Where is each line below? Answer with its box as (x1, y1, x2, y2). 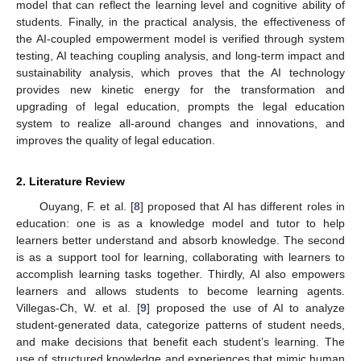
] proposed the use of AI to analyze (146, 301, 346, 314)
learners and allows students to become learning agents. (16, 284, 345, 297)
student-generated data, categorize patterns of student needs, (16, 317, 345, 331)
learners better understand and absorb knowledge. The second (16, 233, 345, 247)
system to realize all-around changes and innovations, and (16, 116, 345, 130)
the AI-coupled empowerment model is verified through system (16, 31, 345, 45)
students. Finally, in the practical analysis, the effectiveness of (16, 15, 345, 28)
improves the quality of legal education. (16, 133, 215, 147)
